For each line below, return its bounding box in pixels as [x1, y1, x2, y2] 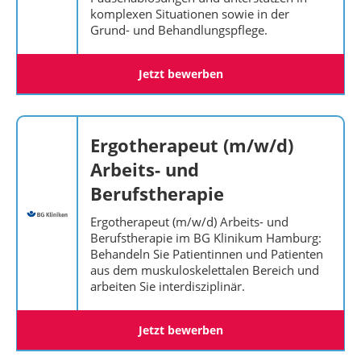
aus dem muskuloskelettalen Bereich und [90, 262, 319, 278]
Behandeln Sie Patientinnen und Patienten [90, 246, 323, 262]
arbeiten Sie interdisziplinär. [90, 278, 245, 294]
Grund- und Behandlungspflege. [90, 22, 268, 38]
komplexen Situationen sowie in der [90, 6, 289, 22]
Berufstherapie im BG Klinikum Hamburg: [90, 230, 322, 246]
